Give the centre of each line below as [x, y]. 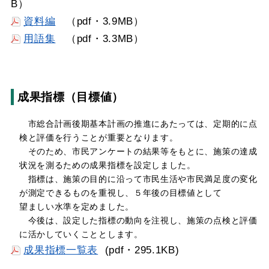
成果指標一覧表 [61, 250]
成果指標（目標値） [71, 97]
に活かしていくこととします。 [81, 234]
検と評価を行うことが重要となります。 [98, 138]
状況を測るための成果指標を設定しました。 [107, 165]
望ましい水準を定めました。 [76, 207]
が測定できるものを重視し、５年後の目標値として [120, 193]
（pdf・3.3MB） [100, 38]
